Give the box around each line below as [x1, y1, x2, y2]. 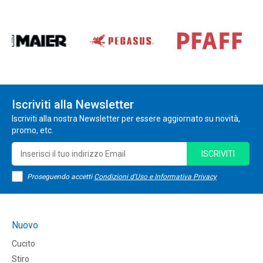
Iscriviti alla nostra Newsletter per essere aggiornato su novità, [12, 114, 240, 124]
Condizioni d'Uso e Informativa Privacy [94, 173, 217, 181]
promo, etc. [12, 126, 53, 136]
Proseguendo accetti [27, 173, 94, 181]
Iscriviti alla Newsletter [12, 97, 134, 112]
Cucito [12, 239, 35, 249]
